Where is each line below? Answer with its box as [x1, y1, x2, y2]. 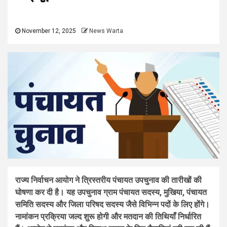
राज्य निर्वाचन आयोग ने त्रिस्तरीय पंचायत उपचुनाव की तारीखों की [15, 175, 202, 185]
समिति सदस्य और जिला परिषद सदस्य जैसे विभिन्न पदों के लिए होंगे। [15, 200, 210, 210]
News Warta [89, 27, 123, 34]
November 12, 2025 [20, 27, 76, 34]
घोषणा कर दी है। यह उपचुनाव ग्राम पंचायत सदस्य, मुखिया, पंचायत [15, 187, 207, 198]
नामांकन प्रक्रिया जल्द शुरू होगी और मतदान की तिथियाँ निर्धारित [15, 212, 201, 222]
